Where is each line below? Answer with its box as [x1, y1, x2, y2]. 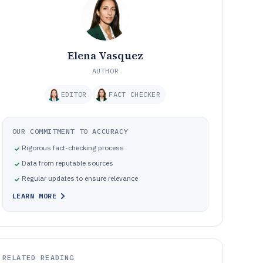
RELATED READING [2, 253, 75, 262]
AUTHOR [92, 66, 119, 75]
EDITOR [60, 90, 87, 99]
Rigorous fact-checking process [21, 143, 124, 152]
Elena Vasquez [67, 48, 143, 63]
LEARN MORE [12, 191, 57, 200]
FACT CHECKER [109, 90, 161, 99]
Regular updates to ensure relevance [21, 174, 138, 183]
